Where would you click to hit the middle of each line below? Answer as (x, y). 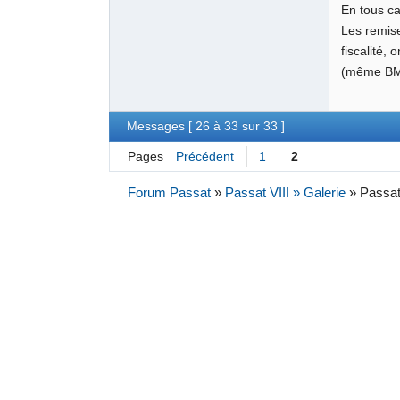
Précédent (204, 156)
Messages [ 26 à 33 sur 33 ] (206, 127)
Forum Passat (169, 193)
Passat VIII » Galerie (285, 193)
